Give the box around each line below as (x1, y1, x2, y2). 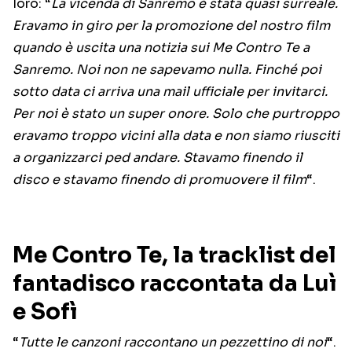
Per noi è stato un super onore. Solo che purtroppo (13, 105, 339, 123)
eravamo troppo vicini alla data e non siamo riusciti (13, 127, 339, 145)
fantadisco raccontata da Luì (13, 269, 337, 298)
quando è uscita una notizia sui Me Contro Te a (13, 39, 310, 57)
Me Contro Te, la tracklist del (13, 241, 336, 269)
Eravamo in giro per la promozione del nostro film (13, 17, 330, 35)
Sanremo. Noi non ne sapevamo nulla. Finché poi (13, 61, 321, 79)
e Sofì (13, 298, 78, 326)
